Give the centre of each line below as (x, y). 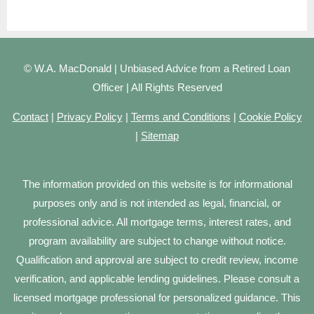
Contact (30, 117)
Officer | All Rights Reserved (157, 87)
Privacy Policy (89, 117)
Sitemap (160, 136)
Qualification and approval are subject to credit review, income (157, 260)
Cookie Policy (270, 117)
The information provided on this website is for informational (157, 184)
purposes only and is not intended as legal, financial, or (157, 203)
